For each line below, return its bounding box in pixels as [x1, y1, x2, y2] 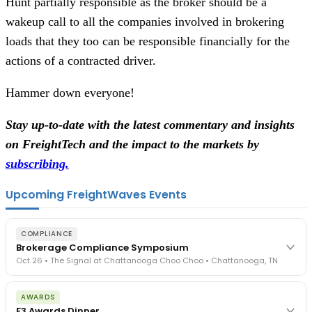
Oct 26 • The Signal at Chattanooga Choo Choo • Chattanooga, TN [16, 255, 278, 267]
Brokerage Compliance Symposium [16, 241, 189, 255]
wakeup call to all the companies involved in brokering [6, 15, 284, 29]
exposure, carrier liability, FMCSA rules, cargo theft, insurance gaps [16, 297, 295, 309]
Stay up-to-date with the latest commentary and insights [6, 118, 295, 132]
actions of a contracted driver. [6, 54, 156, 68]
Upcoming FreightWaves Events [6, 187, 187, 203]
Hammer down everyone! [6, 86, 134, 100]
